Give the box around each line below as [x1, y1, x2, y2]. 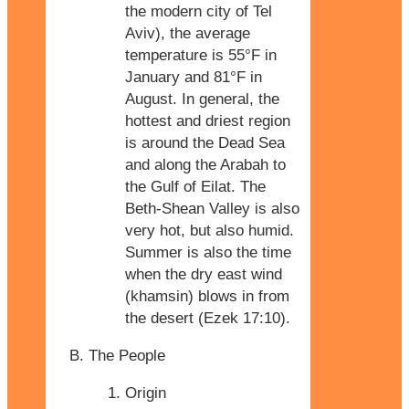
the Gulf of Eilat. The [125, 177, 266, 195]
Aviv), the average [125, 24, 250, 42]
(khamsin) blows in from [125, 287, 289, 305]
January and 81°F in [125, 68, 262, 86]
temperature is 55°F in [125, 46, 277, 64]
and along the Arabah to [125, 155, 286, 173]
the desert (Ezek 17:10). [125, 309, 290, 327]
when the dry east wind [125, 265, 282, 283]
